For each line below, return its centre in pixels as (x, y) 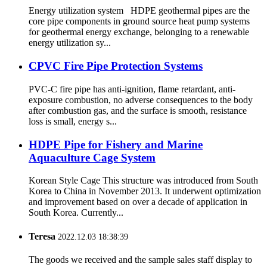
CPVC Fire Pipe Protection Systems (116, 66)
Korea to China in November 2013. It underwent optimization (145, 191)
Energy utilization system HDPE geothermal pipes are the (139, 11)
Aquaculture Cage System (92, 157)
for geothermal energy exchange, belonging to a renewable (139, 32)
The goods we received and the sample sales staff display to (140, 259)
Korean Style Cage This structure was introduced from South (143, 181)
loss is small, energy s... (73, 121)
